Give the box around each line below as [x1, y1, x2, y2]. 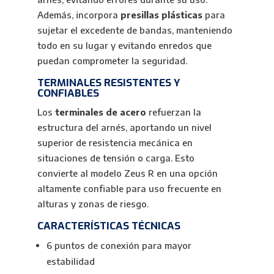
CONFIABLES [37, 86, 99, 100]
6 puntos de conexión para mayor [46, 240, 191, 251]
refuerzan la [146, 106, 201, 117]
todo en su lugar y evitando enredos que [37, 40, 212, 51]
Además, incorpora [37, 9, 120, 20]
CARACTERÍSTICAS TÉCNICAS [37, 219, 180, 233]
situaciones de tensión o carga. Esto [37, 152, 194, 163]
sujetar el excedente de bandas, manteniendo [37, 24, 232, 35]
